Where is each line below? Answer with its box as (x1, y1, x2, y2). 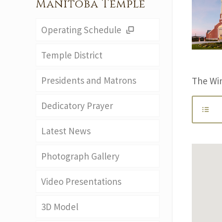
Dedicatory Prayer (41, 100, 113, 111)
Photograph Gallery (41, 150, 119, 162)
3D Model (41, 201, 78, 213)
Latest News (41, 125, 91, 137)
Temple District (41, 49, 103, 61)
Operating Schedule (41, 24, 123, 36)
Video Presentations (41, 175, 121, 187)
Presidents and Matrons (41, 74, 136, 86)
